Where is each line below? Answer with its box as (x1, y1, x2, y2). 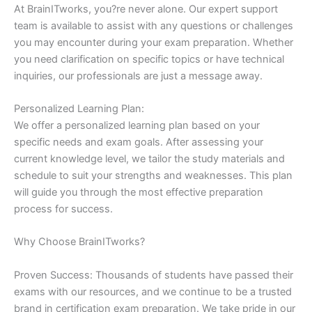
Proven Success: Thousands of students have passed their (14, 268, 293, 281)
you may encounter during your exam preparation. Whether (14, 36, 293, 49)
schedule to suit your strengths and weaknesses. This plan (14, 169, 292, 182)
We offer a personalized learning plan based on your (14, 119, 260, 132)
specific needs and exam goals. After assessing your (14, 136, 263, 149)
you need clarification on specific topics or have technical (14, 52, 284, 65)
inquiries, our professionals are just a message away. (14, 69, 263, 82)
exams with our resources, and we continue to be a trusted (14, 285, 292, 298)
